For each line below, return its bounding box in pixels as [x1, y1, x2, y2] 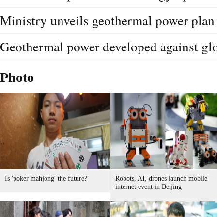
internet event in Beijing [115, 183, 182, 190]
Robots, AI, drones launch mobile [115, 175, 207, 182]
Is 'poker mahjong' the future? [5, 175, 87, 182]
